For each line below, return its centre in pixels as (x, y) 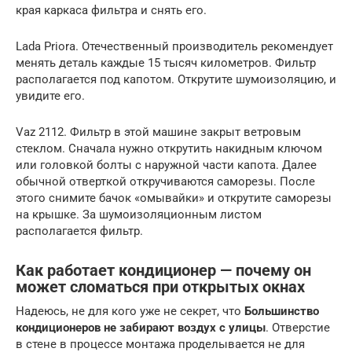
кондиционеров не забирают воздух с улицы (141, 328)
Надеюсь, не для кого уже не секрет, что (130, 312)
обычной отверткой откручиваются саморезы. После (165, 182)
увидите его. (50, 96)
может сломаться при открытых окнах (160, 288)
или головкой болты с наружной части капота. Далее (166, 165)
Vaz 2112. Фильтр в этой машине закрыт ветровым (158, 132)
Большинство (282, 312)
